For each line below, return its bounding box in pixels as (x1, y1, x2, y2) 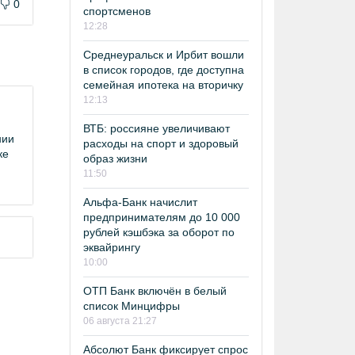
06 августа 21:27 (83, 315, 157, 326)
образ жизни (83, 151, 147, 165)
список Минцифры (83, 299, 180, 312)
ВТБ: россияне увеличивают (83, 121, 230, 135)
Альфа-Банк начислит (83, 195, 197, 208)
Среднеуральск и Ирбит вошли (83, 48, 244, 61)
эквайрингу (83, 240, 140, 254)
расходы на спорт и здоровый (83, 136, 239, 150)
